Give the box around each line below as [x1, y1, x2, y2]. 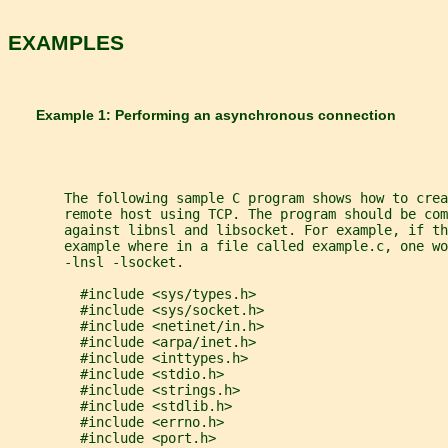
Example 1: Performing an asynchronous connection [8, 106, 396, 123]
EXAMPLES [8, 30, 124, 54]
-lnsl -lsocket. [8, 253, 184, 270]
